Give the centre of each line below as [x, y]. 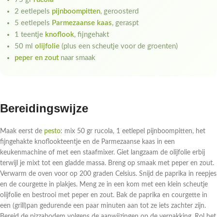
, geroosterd [119, 12]
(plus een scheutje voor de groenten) [119, 46]
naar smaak [77, 58]
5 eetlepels [33, 23]
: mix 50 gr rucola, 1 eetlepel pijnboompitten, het [133, 132]
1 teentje [30, 35]
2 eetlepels [33, 12]
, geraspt [125, 23]
